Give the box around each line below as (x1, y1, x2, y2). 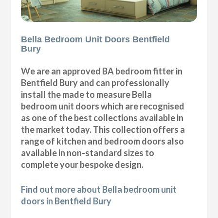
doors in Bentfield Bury (21, 195, 112, 206)
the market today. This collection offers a (21, 124, 185, 135)
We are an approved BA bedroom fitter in (21, 65, 183, 76)
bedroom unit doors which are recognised (21, 100, 185, 111)
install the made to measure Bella (21, 89, 152, 100)
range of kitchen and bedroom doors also (21, 135, 184, 146)
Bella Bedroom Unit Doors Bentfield (21, 34, 170, 44)
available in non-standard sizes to (21, 147, 155, 158)
